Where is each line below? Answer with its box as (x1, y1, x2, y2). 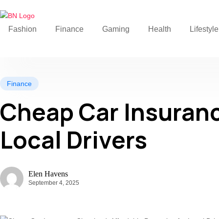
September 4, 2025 (28, 179, 79, 186)
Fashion (8, 25, 37, 34)
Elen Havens (28, 169, 68, 178)
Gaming (102, 25, 130, 34)
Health (148, 25, 171, 34)
